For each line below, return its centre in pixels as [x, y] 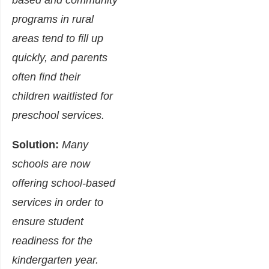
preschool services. [61, 116]
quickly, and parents [60, 58]
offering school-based [64, 183]
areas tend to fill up [58, 39]
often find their [46, 77]
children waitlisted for [62, 96]
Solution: [35, 145]
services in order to [58, 203]
